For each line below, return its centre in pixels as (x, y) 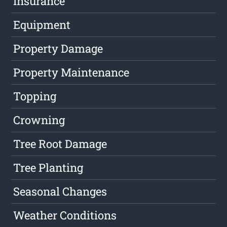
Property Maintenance (71, 72)
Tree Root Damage (60, 144)
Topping (35, 96)
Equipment (42, 25)
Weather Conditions (65, 215)
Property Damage (58, 49)
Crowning (39, 120)
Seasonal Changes (60, 192)
